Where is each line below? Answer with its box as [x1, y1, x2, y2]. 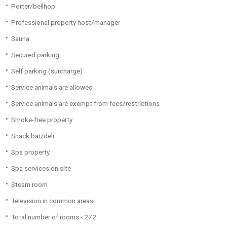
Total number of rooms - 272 [11, 213, 96, 221]
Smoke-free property [11, 116, 72, 124]
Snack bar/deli [11, 132, 54, 140]
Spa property [11, 148, 50, 156]
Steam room [11, 180, 48, 188]
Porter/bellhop [11, 2, 55, 10]
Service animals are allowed [11, 83, 93, 91]
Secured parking [11, 51, 59, 59]
